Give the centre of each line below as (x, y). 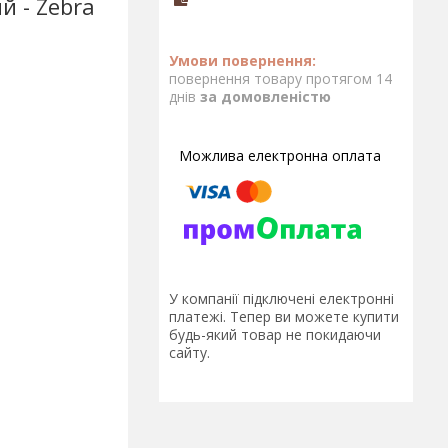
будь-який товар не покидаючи (275, 335)
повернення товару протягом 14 (280, 78)
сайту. (189, 353)
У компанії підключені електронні (281, 299)
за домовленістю (265, 96)
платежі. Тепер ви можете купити (284, 317)
